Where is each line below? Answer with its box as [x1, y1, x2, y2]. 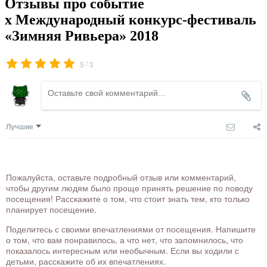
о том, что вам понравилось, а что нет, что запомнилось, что [6, 233, 243, 246]
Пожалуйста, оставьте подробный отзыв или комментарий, [6, 170, 236, 183]
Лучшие [6, 120, 33, 132]
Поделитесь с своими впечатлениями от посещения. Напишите [6, 222, 256, 235]
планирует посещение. [6, 203, 97, 215]
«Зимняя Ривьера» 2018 [5, 27, 159, 44]
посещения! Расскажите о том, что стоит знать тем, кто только [6, 192, 250, 204]
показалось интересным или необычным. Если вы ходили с [6, 244, 239, 256]
